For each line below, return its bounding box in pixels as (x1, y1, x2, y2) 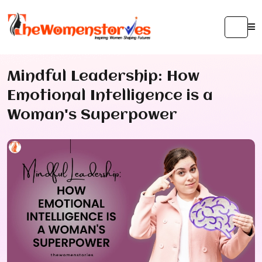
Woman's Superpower (7, 108, 177, 123)
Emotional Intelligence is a (7, 88, 213, 104)
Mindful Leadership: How (7, 69, 199, 84)
